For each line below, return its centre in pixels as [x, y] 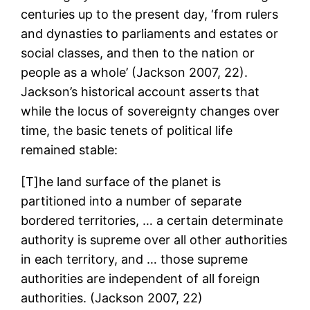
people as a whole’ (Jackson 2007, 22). [135, 73]
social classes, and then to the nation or [138, 53]
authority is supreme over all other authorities [154, 240]
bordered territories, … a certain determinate [152, 221]
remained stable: [70, 150]
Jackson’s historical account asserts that [140, 92]
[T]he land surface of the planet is [121, 182]
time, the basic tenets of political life [127, 131]
